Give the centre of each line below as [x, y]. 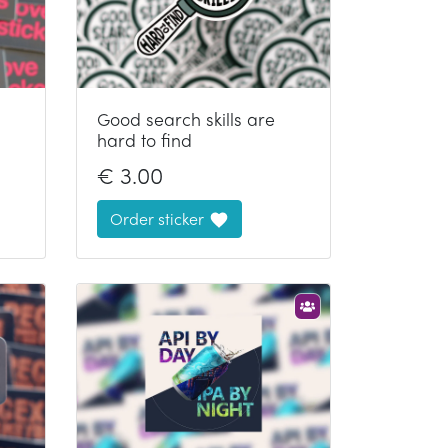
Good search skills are [186, 118]
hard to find [144, 139]
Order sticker [157, 218]
